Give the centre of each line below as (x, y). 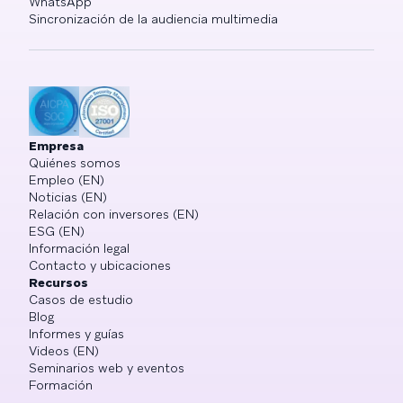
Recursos (58, 282)
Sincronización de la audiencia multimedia (153, 18)
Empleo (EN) (67, 179)
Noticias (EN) (68, 197)
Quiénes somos (75, 162)
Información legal (79, 248)
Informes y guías (76, 333)
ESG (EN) (57, 231)
